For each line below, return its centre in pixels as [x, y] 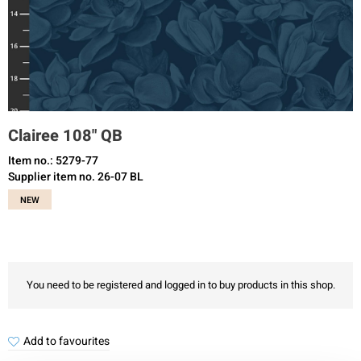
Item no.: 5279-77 [53, 161]
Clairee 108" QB [65, 136]
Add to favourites [66, 341]
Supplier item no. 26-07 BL [76, 177]
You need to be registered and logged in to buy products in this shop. [180, 285]
